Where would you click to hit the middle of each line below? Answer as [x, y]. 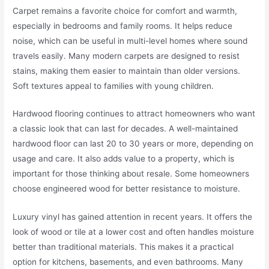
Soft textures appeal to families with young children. [113, 86]
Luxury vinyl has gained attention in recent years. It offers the [133, 217]
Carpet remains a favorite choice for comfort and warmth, [125, 11]
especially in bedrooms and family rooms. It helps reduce [123, 26]
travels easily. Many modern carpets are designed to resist [126, 56]
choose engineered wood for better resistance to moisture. [127, 189]
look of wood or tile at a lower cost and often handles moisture [134, 232]
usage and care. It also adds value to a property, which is [124, 159]
